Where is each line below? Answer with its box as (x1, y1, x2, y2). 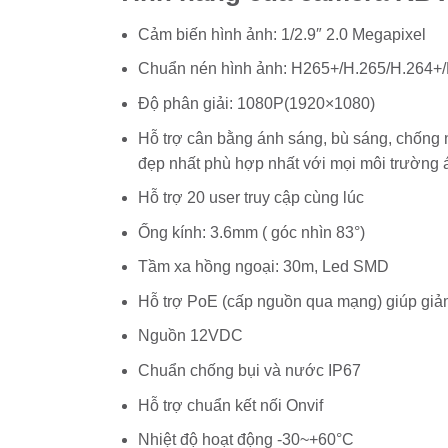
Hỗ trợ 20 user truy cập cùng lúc (137, 189, 364, 207)
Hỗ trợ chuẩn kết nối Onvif (137, 396, 323, 414)
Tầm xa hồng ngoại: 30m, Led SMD (137, 258, 389, 276)
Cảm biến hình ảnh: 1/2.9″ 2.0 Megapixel (137, 25, 426, 43)
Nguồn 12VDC (137, 327, 243, 345)
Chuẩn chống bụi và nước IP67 (137, 362, 361, 380)
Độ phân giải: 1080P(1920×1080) (137, 94, 375, 112)
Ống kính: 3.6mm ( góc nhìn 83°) (137, 223, 365, 241)
